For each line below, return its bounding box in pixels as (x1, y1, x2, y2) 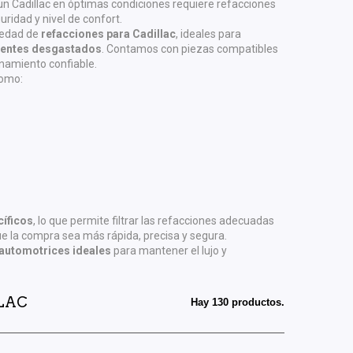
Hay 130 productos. (191, 296, 284, 308)
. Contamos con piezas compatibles (102, 43, 278, 55)
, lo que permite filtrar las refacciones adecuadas (33, 214, 274, 227)
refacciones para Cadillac (40, 28, 176, 40)
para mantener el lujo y (111, 244, 227, 257)
